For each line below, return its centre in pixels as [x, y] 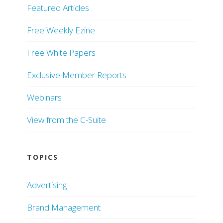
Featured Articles [58, 8]
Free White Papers [61, 53]
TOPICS [43, 157]
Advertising [47, 185]
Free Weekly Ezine [61, 30]
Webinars [44, 98]
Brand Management [64, 208]
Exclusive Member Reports [77, 75]
